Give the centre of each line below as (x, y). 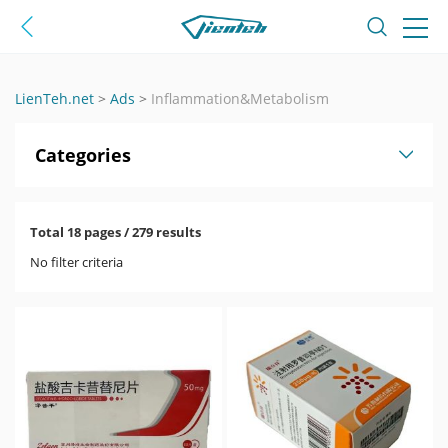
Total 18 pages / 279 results (115, 232)
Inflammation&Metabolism (240, 98)
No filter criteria (76, 262)
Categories (83, 155)
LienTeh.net (54, 98)
